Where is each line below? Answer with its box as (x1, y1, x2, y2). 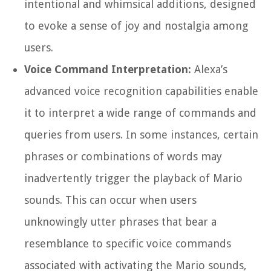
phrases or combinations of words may (24, 150, 222, 163)
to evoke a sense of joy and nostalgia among (24, 19, 248, 33)
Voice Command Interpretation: (24, 63, 191, 76)
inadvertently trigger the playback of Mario (24, 172, 243, 185)
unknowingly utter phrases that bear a (24, 215, 217, 229)
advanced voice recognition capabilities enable (24, 85, 258, 98)
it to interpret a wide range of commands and (24, 106, 256, 120)
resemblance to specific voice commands (24, 237, 231, 250)
